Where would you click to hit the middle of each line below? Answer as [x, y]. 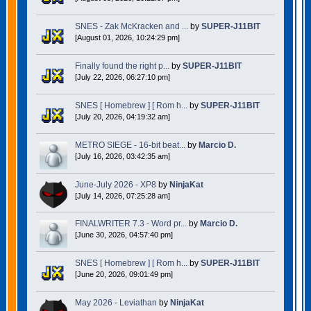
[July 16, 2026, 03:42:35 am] [122, 156]
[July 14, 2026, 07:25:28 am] [122, 195]
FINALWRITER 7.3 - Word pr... [131, 223]
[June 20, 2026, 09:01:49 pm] [124, 274]
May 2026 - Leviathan [116, 302]
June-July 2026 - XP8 [115, 184]
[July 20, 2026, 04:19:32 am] [122, 116]
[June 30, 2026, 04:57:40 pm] [124, 234]
